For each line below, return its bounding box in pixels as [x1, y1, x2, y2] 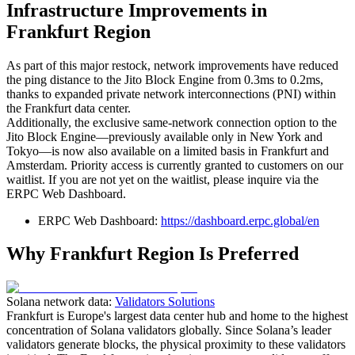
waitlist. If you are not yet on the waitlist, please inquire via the [6, 172, 319, 186]
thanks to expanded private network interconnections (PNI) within [6, 86, 336, 101]
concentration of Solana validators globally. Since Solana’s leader [6, 323, 331, 338]
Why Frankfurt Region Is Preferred [6, 243, 299, 265]
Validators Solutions [115, 295, 215, 309]
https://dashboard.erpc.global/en [161, 213, 319, 227]
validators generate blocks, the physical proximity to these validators [6, 338, 345, 352]
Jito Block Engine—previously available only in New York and [6, 129, 323, 143]
